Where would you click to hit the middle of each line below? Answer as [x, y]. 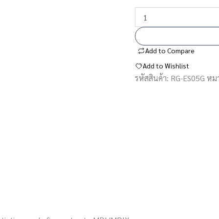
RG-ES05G [188, 78]
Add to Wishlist [166, 66]
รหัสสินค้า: [153, 78]
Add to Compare [170, 50]
